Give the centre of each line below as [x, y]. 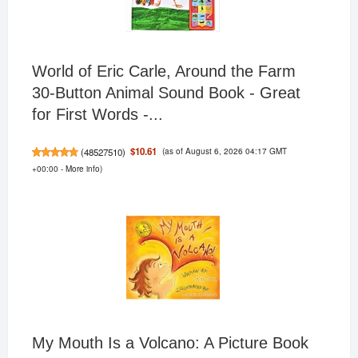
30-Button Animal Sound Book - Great [166, 93]
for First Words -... [97, 115]
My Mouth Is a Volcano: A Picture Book [170, 343]
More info [82, 169]
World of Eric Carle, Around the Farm [163, 72]
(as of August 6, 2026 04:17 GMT [224, 151]
